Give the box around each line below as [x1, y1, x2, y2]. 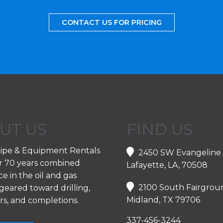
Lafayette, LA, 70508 [126, 160, 208, 170]
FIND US [126, 120, 193, 139]
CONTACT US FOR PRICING [61, 18, 162, 27]
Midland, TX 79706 [126, 195, 200, 205]
